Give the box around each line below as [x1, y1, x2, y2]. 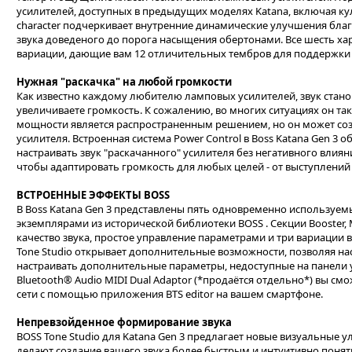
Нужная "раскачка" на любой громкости [16, 75, 232, 89]
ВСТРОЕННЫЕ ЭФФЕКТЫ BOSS [16, 188, 170, 202]
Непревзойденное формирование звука [16, 315, 232, 329]
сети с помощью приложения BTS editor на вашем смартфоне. [16, 287, 323, 301]
